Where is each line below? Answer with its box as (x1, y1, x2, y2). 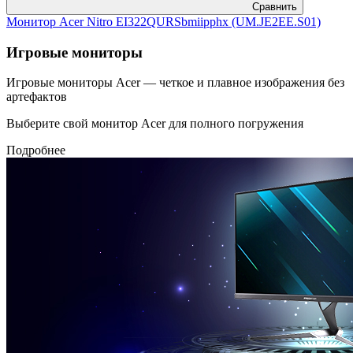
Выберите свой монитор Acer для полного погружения (6, 117, 303, 131)
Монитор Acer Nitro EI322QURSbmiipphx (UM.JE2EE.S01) (6, 14, 321, 28)
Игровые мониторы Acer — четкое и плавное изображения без (6, 76, 344, 90)
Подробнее (6, 143, 65, 158)
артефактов (6, 90, 67, 104)
